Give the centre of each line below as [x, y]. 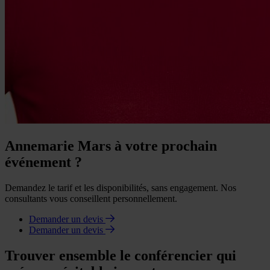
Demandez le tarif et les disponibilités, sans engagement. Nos [121, 188]
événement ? [43, 162]
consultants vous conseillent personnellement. [91, 199]
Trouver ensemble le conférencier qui [121, 256]
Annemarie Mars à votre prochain [111, 146]
